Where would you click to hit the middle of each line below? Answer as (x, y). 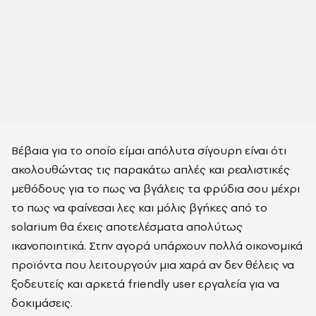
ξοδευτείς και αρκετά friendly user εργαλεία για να (145, 284)
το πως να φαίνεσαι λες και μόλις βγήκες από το (139, 207)
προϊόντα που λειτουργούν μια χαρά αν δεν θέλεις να (153, 265)
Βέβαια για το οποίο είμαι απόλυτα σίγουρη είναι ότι (149, 150)
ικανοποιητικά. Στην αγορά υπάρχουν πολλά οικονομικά (157, 245)
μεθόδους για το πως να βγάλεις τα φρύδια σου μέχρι (156, 188)
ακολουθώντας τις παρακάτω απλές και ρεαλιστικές (151, 169)
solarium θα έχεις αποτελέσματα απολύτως (127, 226)
